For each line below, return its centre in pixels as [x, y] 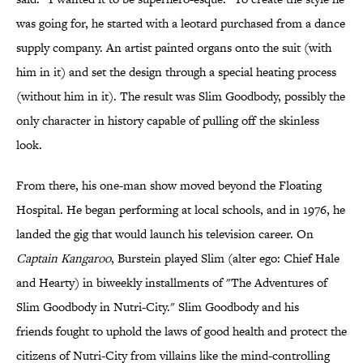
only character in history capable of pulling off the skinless [168, 121]
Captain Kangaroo [64, 258]
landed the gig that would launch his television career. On [165, 234]
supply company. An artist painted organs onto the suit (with [174, 48]
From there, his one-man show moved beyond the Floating [169, 186]
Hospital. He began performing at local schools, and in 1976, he [181, 210]
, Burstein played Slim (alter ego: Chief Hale [225, 258]
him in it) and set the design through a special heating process [176, 72]
